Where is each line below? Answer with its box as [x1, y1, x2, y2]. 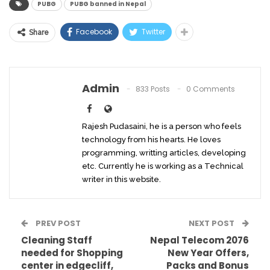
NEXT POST [189, 218, 236, 230]
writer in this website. [82, 175, 161, 184]
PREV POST [34, 218, 81, 230]
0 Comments [186, 84, 235, 95]
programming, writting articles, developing [82, 148, 246, 158]
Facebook [76, 27, 112, 37]
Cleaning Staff [21, 234, 92, 247]
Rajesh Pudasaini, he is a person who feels [82, 122, 241, 131]
